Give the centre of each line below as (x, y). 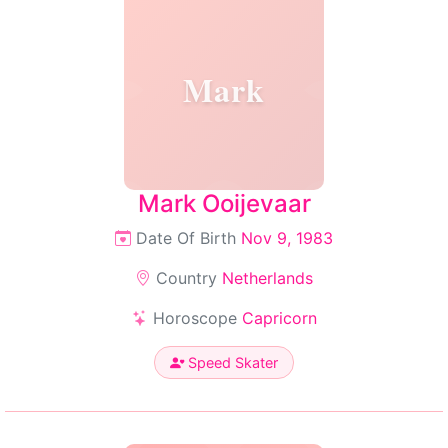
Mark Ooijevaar (224, 203)
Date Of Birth (186, 238)
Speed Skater (231, 362)
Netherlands (267, 278)
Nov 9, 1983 (287, 238)
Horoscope (194, 318)
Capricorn (279, 318)
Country (186, 278)
